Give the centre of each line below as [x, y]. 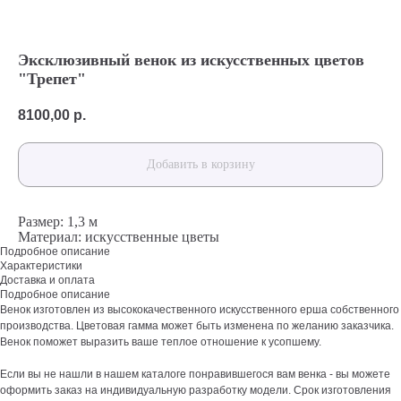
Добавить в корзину [200, 165]
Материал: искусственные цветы [119, 237]
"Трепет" [52, 79]
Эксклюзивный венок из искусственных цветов [191, 60]
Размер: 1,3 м [58, 222]
